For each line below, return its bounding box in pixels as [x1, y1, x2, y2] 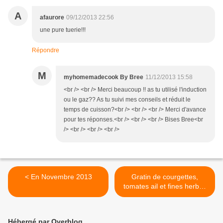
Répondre [32, 47, 59, 54]
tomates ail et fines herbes [123, 182, 207, 191]
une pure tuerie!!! [40, 26, 86, 34]
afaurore [40, 14, 64, 21]
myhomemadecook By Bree [64, 74, 143, 81]
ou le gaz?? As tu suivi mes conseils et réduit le [64, 96, 191, 104]
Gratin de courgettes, [131, 173, 198, 181]
